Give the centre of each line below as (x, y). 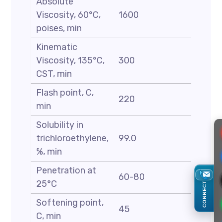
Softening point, (70, 203)
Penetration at (66, 170)
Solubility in (60, 125)
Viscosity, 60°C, (69, 15)
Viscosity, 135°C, (71, 60)
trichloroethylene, (73, 138)
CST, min (54, 74)
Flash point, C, (65, 93)
